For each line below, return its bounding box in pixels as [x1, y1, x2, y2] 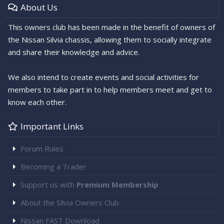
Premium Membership [76, 179, 158, 189]
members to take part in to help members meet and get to [8, 84, 212, 94]
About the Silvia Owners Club [20, 197, 119, 207]
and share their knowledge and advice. [8, 47, 139, 57]
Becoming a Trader [20, 161, 86, 171]
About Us [20, 1, 57, 13]
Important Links [20, 120, 83, 132]
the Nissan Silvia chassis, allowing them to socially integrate [8, 34, 211, 44]
